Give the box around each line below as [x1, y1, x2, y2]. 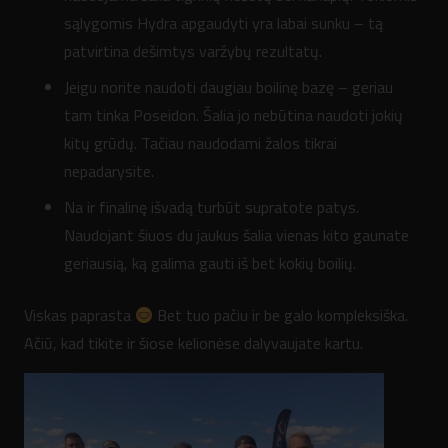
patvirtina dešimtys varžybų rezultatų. [64, 38, 322, 63]
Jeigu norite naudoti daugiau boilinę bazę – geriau [64, 74, 393, 99]
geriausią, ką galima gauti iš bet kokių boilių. [64, 250, 356, 275]
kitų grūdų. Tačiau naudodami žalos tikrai [64, 130, 337, 155]
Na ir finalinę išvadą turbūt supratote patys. [64, 194, 359, 219]
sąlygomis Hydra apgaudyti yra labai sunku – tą [64, 10, 383, 35]
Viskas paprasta [24, 302, 135, 327]
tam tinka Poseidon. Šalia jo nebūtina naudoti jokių [64, 102, 403, 127]
